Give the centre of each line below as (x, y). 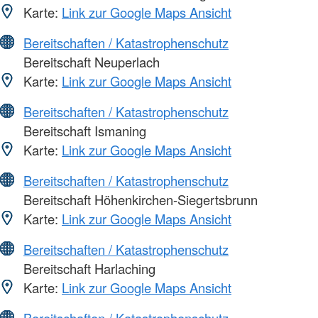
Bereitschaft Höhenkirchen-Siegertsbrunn (139, 199)
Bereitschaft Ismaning (83, 130)
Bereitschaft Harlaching (88, 268)
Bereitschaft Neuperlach (90, 61)
